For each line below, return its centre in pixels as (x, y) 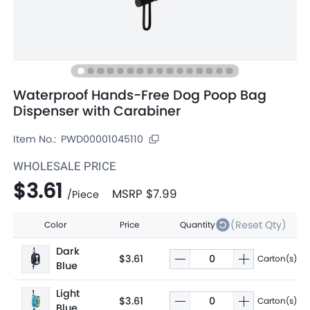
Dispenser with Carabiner (97, 111)
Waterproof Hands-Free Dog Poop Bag (140, 95)
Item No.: (35, 139)
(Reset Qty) (258, 225)
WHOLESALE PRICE (65, 166)
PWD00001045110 (102, 139)
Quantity (197, 225)
